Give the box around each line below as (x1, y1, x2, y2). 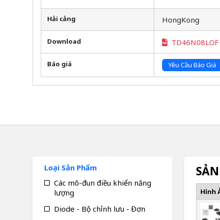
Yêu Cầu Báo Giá (168, 60, 216, 70)
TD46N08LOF (171, 37, 219, 47)
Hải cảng (47, 14, 76, 24)
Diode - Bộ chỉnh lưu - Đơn (54, 203, 145, 214)
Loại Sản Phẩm (44, 162, 97, 172)
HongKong (162, 15, 199, 25)
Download (47, 36, 81, 46)
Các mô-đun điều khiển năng (54, 177, 151, 188)
